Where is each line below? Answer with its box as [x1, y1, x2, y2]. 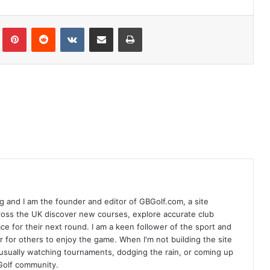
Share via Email [113, 22, 132, 32]
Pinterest [26, 22, 60, 32]
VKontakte [84, 22, 122, 32]
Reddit [55, 22, 79, 32]
